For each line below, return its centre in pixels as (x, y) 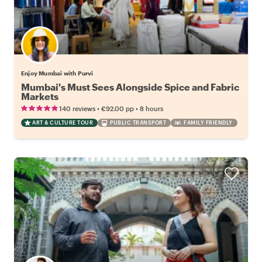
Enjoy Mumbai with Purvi (57, 73)
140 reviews (77, 109)
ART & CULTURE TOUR (63, 123)
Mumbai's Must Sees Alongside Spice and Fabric (130, 87)
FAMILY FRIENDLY (208, 123)
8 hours (151, 109)
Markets (40, 96)
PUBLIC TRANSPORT (138, 123)
